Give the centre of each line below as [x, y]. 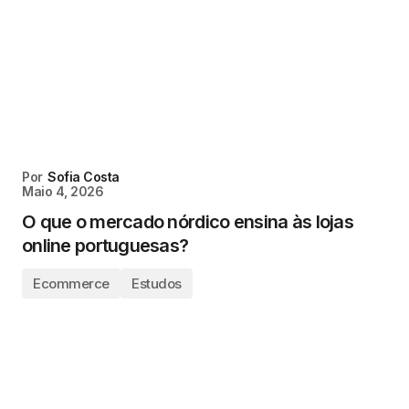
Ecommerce [71, 283]
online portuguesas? [105, 246]
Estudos [156, 283]
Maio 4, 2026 [63, 191]
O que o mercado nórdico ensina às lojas [188, 222]
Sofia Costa [84, 177]
